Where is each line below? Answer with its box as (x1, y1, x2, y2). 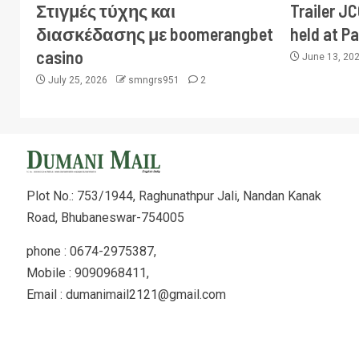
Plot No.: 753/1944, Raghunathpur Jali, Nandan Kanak (26, 188, 321, 204)
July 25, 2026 (46, 75, 110, 86)
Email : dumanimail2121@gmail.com (26, 286, 226, 302)
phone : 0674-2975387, (26, 243, 156, 259)
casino (36, 46, 83, 67)
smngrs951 (128, 75, 182, 86)
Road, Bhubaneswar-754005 (26, 209, 184, 225)
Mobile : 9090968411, (26, 264, 149, 280)
